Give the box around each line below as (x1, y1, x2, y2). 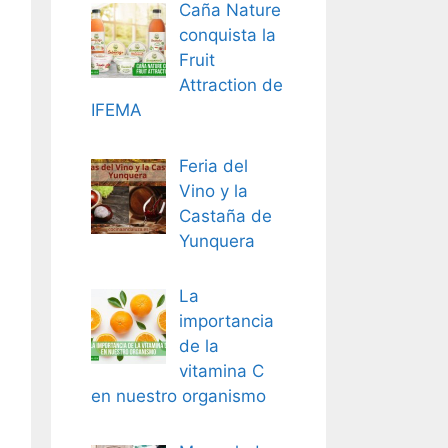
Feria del (178, 155, 248, 176)
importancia (178, 311, 274, 331)
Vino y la (178, 180, 248, 201)
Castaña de (178, 205, 272, 226)
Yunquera (178, 230, 255, 251)
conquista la (178, 25, 276, 45)
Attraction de (178, 75, 283, 95)
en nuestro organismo (91, 386, 266, 406)
